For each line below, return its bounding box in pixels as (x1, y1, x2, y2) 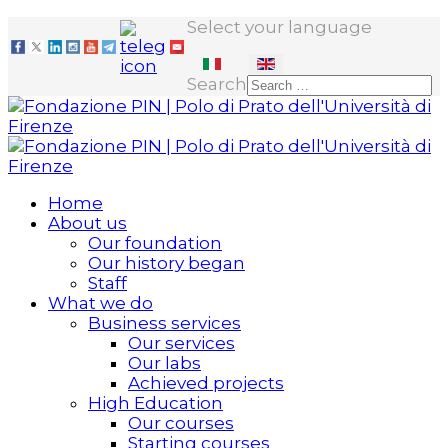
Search (187, 74, 247, 94)
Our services (128, 333, 235, 353)
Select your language (187, 17, 372, 37)
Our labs (128, 353, 201, 373)
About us (48, 213, 127, 233)
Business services (88, 313, 241, 333)
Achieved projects (128, 373, 284, 393)
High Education (88, 393, 223, 413)
